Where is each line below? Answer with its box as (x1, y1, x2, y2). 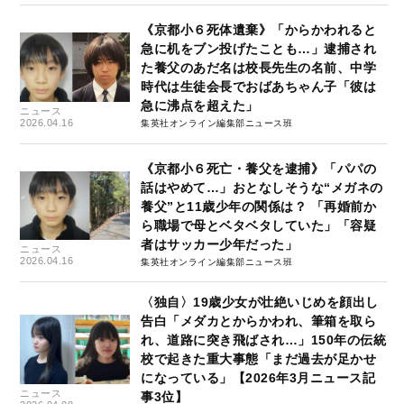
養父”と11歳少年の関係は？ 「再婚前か (141, 198, 377, 214)
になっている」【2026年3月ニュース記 (141, 371, 376, 386)
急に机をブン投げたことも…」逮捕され (141, 41, 377, 57)
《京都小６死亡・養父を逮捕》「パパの (141, 161, 377, 176)
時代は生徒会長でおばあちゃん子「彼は (141, 79, 377, 95)
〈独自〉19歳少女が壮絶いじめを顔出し (141, 295, 379, 310)
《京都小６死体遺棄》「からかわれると (141, 23, 377, 38)
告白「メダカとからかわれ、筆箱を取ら (141, 314, 377, 329)
